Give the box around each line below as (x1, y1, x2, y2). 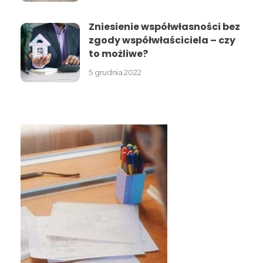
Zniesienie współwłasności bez (89, 20, 241, 34)
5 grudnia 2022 (89, 68, 141, 77)
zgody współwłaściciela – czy (89, 33, 236, 48)
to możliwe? (89, 47, 149, 61)
